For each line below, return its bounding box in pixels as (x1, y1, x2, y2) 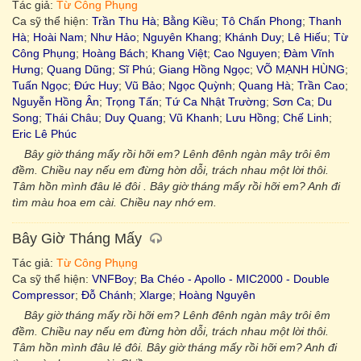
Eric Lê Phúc (12, 127, 77, 140)
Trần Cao (297, 79, 345, 92)
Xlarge (139, 288, 172, 301)
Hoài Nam (33, 31, 84, 44)
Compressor (12, 288, 75, 301)
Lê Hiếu (288, 31, 327, 44)
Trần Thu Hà (92, 15, 156, 27)
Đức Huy (74, 79, 118, 92)
